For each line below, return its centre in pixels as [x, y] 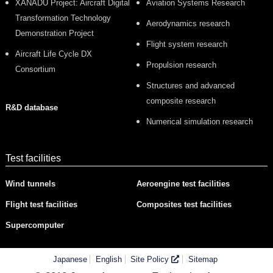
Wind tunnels [30, 183]
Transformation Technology [63, 18]
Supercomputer [34, 225]
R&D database [31, 107]
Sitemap [203, 259]
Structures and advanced [190, 85]
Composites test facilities [184, 204]
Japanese [70, 259]
